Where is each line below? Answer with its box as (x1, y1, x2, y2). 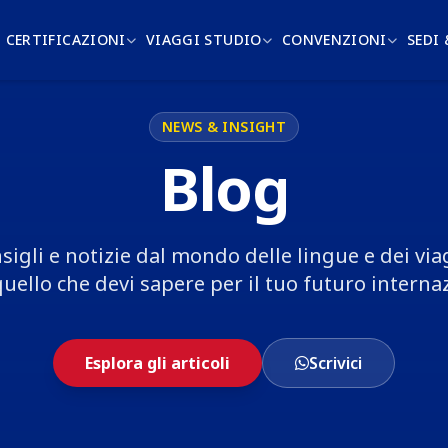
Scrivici (309, 352, 362, 374)
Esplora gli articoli (85, 352, 230, 374)
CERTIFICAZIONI (5, 30, 126, 49)
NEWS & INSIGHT (162, 117, 286, 136)
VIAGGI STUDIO (146, 30, 262, 49)
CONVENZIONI (281, 30, 387, 49)
